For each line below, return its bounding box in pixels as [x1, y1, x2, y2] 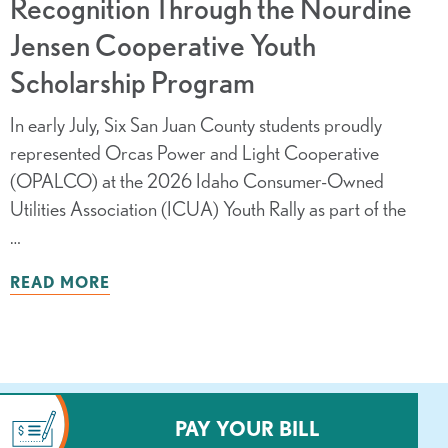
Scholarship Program [9, 65, 255, 100]
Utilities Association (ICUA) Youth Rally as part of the [9, 197, 406, 221]
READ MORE [9, 273, 110, 292]
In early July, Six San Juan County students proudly [9, 113, 382, 137]
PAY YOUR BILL [174, 417, 320, 441]
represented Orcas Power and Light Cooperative [9, 141, 379, 165]
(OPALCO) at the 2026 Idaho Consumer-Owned [9, 169, 384, 193]
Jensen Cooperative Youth [9, 28, 316, 63]
